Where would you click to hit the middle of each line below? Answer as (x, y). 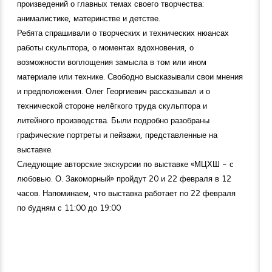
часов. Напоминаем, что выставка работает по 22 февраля (126, 193)
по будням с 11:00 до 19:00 (69, 208)
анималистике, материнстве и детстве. (89, 19)
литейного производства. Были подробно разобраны (113, 121)
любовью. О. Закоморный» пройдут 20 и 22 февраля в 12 (124, 179)
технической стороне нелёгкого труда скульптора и (112, 106)
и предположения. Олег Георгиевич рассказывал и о (114, 91)
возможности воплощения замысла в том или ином (112, 62)
